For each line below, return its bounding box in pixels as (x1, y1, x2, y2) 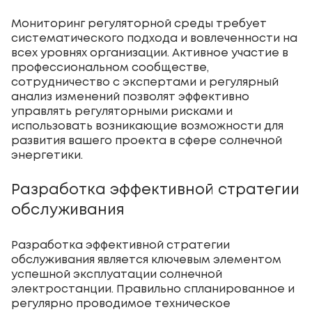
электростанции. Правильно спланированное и (11, 283, 295, 295)
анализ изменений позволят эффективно (11, 91, 249, 102)
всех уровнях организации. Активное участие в (11, 47, 288, 58)
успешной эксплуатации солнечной (11, 269, 222, 280)
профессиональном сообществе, (11, 62, 209, 73)
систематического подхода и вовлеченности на (11, 33, 297, 44)
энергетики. (11, 150, 83, 161)
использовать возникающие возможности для (11, 120, 283, 132)
